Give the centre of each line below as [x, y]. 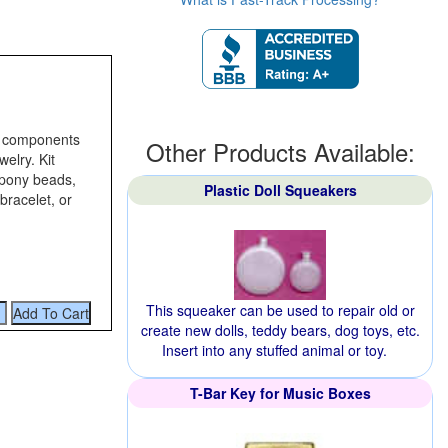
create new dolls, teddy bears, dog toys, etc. [280, 330]
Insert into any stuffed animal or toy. [274, 350]
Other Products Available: [280, 151]
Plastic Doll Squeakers [280, 190]
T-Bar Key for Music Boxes [280, 393]
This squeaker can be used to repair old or [280, 310]
